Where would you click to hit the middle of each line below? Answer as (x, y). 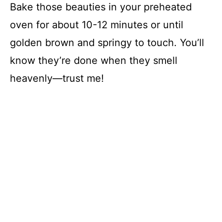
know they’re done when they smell (94, 60)
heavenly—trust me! (57, 78)
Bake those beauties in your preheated (101, 7)
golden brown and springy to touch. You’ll (107, 43)
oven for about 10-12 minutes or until (97, 25)
